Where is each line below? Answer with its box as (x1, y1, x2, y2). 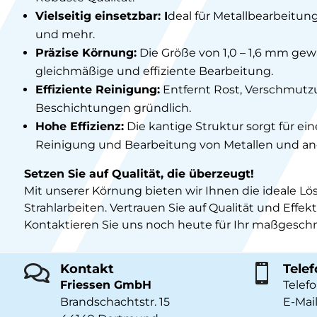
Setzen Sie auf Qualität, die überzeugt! (23, 166, 254, 180)
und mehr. (35, 27, 95, 41)
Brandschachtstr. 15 (59, 295, 170, 309)
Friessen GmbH (59, 278, 151, 292)
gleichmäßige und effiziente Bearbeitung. (35, 64, 273, 78)
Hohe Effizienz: (35, 119, 124, 133)
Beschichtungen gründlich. (35, 100, 191, 115)
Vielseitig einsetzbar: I (35, 8, 168, 23)
